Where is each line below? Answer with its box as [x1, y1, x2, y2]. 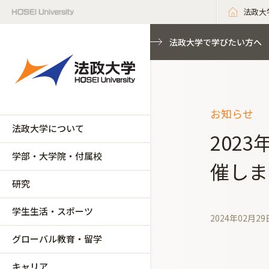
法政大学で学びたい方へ [169, 36, 262, 48]
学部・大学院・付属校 [12, 150, 102, 162]
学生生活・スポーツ [12, 205, 93, 217]
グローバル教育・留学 [12, 232, 102, 245]
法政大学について [12, 122, 84, 134]
